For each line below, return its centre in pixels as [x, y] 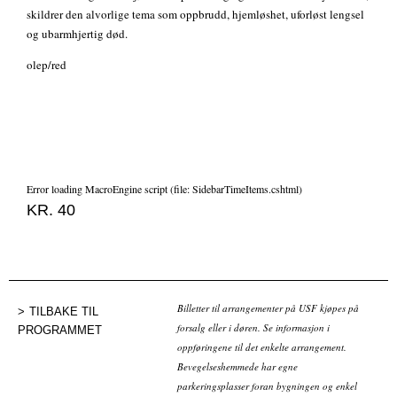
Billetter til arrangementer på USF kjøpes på [268, 308]
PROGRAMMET [60, 331]
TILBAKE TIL [64, 312]
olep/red [47, 65]
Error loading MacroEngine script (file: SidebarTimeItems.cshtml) [164, 189]
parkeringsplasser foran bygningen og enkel [267, 386]
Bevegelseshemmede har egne [237, 367]
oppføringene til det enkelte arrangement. [262, 347]
